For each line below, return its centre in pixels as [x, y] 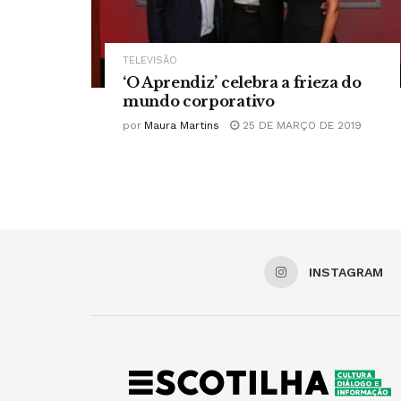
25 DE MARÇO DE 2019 [300, 126]
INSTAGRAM [346, 273]
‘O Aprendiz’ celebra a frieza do [242, 83]
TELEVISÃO [150, 61]
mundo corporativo [199, 102]
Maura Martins [182, 126]
